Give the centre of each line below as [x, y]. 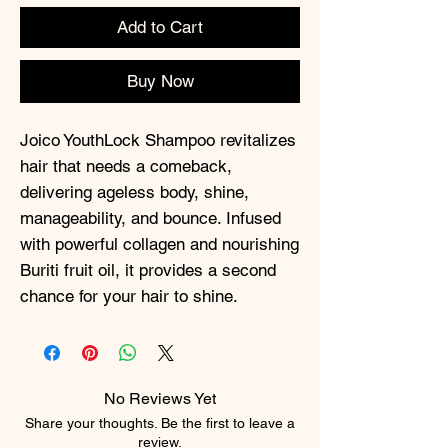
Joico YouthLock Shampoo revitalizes [158, 140]
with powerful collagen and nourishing [159, 244]
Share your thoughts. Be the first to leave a [160, 423]
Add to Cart [160, 27]
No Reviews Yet [160, 398]
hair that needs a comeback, [126, 166]
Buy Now [160, 81]
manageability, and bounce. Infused [150, 218]
